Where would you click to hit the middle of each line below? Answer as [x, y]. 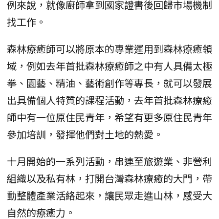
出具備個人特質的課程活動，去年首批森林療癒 [109, 100]
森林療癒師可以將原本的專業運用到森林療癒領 [109, 49]
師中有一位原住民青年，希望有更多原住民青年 [109, 117]
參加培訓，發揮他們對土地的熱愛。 [85, 134]
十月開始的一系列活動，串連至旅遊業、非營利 [109, 161]
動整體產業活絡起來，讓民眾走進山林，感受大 [109, 196]
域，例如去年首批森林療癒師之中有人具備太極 [109, 66]
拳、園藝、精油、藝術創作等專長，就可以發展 [109, 83]
